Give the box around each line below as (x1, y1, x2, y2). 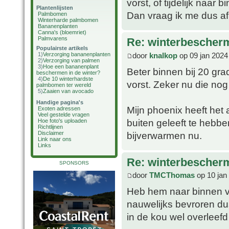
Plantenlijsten (36, 5, 73, 11)
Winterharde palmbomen (38, 17, 98, 23)
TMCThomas (149, 171, 195, 180)
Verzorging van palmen (43, 57, 100, 63)
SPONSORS (59, 160, 89, 166)
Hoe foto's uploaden (38, 118, 87, 124)
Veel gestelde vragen (38, 111, 89, 118)
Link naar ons (38, 136, 72, 142)
